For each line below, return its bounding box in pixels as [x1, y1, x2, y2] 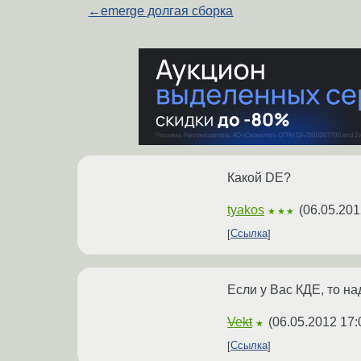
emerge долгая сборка [101, 3, 234, 18]
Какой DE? [227, 170, 291, 185]
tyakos [227, 202, 264, 217]
